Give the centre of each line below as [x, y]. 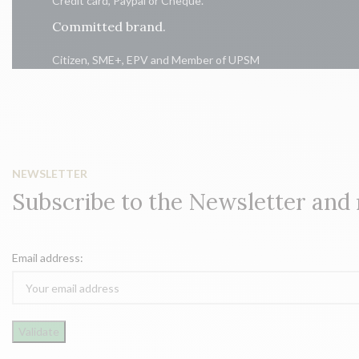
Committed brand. [109, 27]
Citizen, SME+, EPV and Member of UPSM [156, 60]
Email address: [48, 258]
